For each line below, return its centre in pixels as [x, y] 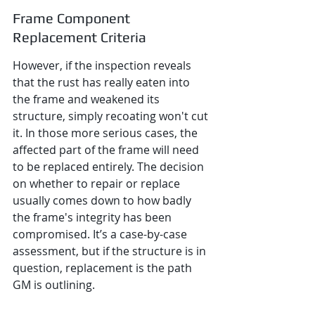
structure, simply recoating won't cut [112, 116]
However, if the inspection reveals [103, 65]
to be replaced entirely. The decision [110, 167]
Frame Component [73, 18]
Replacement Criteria [79, 37]
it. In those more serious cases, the [107, 133]
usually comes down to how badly [103, 200]
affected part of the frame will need [107, 150]
